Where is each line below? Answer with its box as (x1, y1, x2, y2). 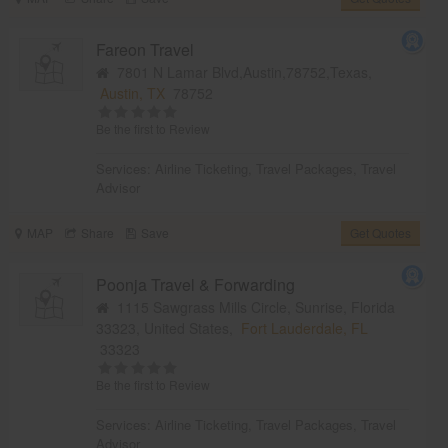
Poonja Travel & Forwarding (96, 272, 296, 296)
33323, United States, (96, 317, 242, 338)
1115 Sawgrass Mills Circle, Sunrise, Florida (109, 296, 396, 317)
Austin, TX (100, 82, 166, 103)
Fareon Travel (96, 37, 195, 61)
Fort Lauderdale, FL (241, 317, 369, 338)
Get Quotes (350, 223, 412, 241)
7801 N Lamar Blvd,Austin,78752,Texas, (109, 61, 373, 82)
